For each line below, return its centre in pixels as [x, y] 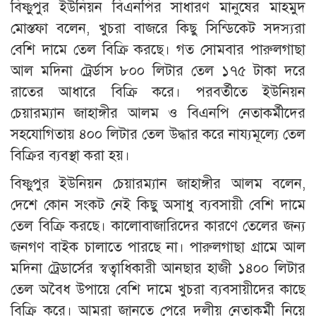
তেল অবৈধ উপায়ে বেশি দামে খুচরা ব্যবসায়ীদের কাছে [158, 289]
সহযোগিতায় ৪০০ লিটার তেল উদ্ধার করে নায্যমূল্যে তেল [158, 134]
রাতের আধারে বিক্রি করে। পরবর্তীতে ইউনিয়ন [158, 92]
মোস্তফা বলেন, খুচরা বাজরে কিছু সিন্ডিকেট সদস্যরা [158, 28]
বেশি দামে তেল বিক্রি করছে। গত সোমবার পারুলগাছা [158, 49]
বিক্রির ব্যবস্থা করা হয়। [70, 155]
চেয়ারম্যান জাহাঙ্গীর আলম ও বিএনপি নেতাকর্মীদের [158, 113]
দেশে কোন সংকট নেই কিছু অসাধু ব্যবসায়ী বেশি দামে [158, 205]
